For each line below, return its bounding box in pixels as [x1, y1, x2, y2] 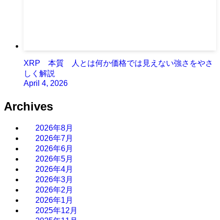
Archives [4, 99, 53, 113]
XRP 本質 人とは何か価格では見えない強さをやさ [24, 58, 213, 67]
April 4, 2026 [24, 79, 68, 87]
